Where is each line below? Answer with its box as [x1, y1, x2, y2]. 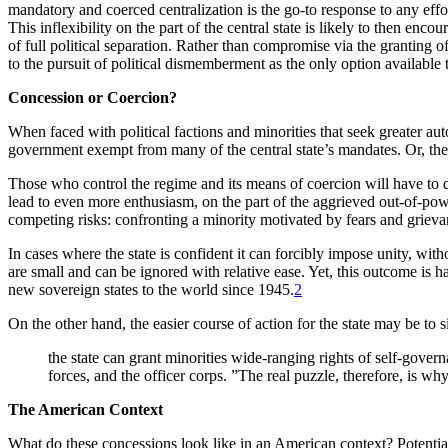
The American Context [8, 400, 167, 418]
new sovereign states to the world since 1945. [8, 280, 294, 298]
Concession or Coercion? [8, 88, 181, 106]
